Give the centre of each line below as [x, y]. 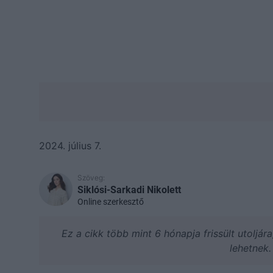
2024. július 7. [70, 145]
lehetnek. [251, 248]
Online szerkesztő [111, 201]
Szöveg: [91, 177]
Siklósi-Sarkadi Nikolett [129, 190]
